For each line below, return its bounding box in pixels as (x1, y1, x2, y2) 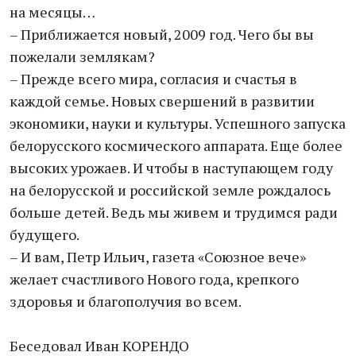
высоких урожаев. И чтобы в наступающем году (10, 158, 333, 177)
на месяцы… (10, 2, 95, 21)
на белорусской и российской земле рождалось (10, 180, 331, 199)
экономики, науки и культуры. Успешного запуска (10, 114, 346, 133)
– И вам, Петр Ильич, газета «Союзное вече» (10, 247, 306, 266)
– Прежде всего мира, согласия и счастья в (10, 69, 297, 88)
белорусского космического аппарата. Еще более (10, 136, 342, 155)
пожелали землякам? (10, 47, 155, 66)
